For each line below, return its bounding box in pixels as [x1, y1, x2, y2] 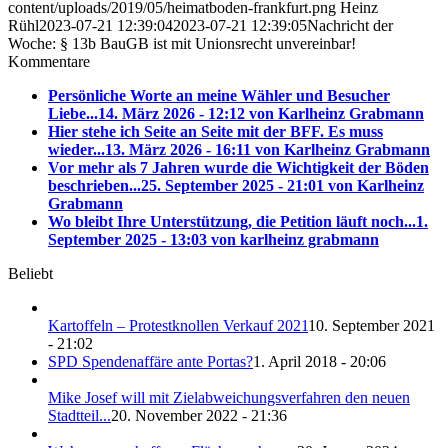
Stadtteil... [48, 406, 111, 424]
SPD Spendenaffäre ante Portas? [48, 352, 253, 370]
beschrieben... [48, 176, 141, 194]
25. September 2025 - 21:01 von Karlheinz [141, 176, 424, 194]
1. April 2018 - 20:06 [253, 352, 386, 370]
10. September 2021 [308, 316, 435, 334]
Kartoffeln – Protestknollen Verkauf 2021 [48, 316, 308, 334]
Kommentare [8, 52, 90, 70]
